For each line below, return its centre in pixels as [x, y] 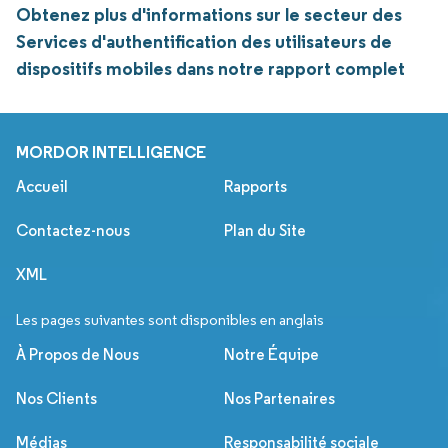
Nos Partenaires [279, 399]
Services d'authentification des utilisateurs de [204, 42]
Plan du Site [265, 231]
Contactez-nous [73, 231]
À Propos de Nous [77, 355]
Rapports [255, 187]
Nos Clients [56, 399]
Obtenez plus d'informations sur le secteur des [209, 15]
